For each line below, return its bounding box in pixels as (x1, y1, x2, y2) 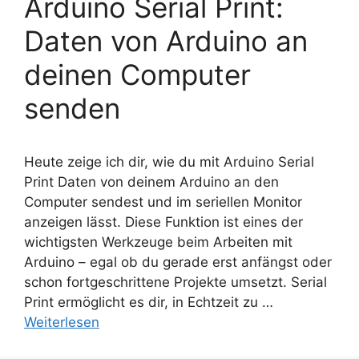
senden (24, 91, 120, 126)
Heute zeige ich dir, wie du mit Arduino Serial (24, 154, 314, 171)
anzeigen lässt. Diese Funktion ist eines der (24, 214, 303, 231)
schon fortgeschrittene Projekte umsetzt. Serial (24, 274, 327, 291)
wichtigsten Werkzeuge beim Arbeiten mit (24, 234, 292, 251)
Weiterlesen (24, 314, 99, 331)
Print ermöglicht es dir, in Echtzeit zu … (24, 294, 273, 311)
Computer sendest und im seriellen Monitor (24, 194, 302, 211)
